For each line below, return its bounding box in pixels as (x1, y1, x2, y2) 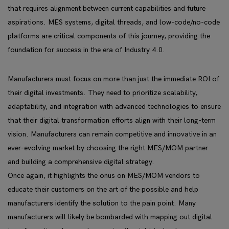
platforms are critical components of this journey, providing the (8, 32, 210, 40)
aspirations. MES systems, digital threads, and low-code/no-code (8, 18, 220, 27)
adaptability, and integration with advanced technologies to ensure (8, 102, 221, 111)
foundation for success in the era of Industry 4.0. (8, 45, 165, 54)
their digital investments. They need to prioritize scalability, (8, 88, 197, 97)
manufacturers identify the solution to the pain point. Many (8, 199, 196, 208)
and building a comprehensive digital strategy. (8, 157, 154, 166)
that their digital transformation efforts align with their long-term (8, 116, 216, 125)
